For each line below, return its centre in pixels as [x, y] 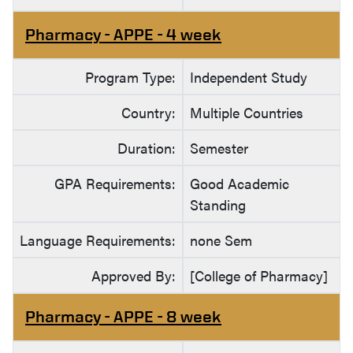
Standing [218, 205]
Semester [219, 148]
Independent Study [249, 77]
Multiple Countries [247, 113]
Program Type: [130, 77]
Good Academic [240, 184]
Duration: [147, 148]
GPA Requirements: [115, 184]
